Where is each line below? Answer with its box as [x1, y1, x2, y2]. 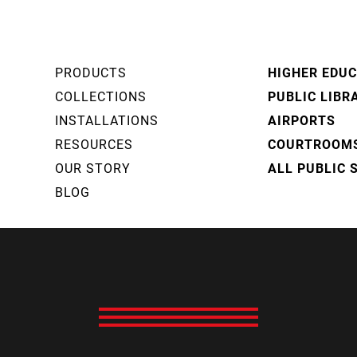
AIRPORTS [268, 112, 336, 128]
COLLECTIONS [54, 88, 147, 104]
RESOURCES [54, 135, 133, 152]
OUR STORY [54, 159, 131, 176]
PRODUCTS [54, 64, 127, 80]
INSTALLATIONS [54, 112, 159, 128]
